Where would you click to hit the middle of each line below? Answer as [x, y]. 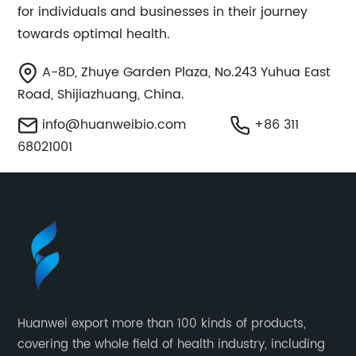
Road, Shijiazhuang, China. [101, 95]
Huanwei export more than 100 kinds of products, [162, 324]
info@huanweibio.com [114, 125]
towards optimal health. [94, 34]
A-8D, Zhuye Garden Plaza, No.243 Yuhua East [185, 72]
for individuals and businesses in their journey [163, 12]
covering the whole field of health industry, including [172, 344]
